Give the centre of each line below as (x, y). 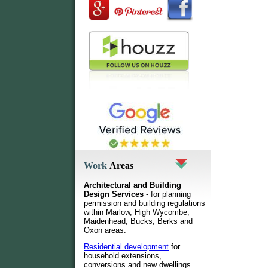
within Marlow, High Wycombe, (137, 212)
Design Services (114, 194)
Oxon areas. (105, 230)
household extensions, (123, 256)
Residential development (126, 247)
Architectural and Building (133, 185)
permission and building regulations (144, 203)
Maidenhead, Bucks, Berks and (138, 221)
